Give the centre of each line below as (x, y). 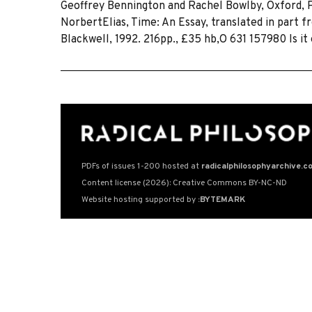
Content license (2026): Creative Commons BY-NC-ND (184, 183)
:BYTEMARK (221, 200)
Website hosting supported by (140, 200)
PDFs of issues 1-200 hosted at (141, 166)
